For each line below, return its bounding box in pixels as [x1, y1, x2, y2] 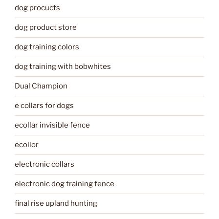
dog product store [15, 23, 77, 32]
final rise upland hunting [15, 199, 97, 208]
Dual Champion [15, 82, 67, 91]
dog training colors [15, 43, 79, 52]
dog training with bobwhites [15, 62, 111, 71]
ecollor [15, 140, 39, 150]
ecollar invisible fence [15, 121, 90, 130]
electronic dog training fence [15, 179, 114, 189]
